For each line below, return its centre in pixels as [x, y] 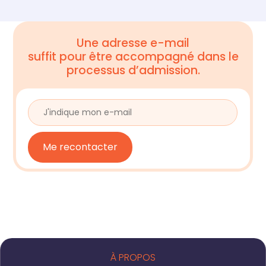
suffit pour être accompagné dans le [133, 56]
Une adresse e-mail [133, 43]
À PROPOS [133, 258]
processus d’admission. [133, 70]
